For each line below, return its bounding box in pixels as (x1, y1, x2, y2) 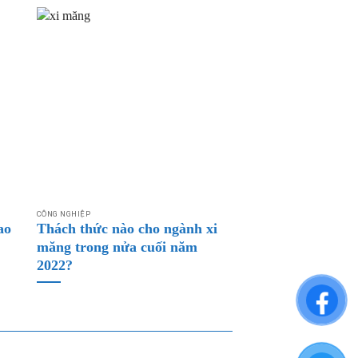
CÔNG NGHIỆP (36, 209, 91, 218)
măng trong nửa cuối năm (36, 238, 197, 255)
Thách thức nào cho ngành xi (36, 220, 217, 237)
